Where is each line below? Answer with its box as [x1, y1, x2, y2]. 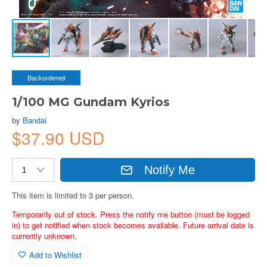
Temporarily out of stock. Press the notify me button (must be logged [12, 209, 250, 220]
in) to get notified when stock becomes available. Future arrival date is [12, 219, 254, 231]
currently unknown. [12, 230, 77, 241]
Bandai [23, 114, 46, 126]
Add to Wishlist [29, 249, 82, 260]
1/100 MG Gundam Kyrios [12, 95, 170, 109]
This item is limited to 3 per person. [12, 190, 134, 201]
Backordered [27, 73, 65, 82]
